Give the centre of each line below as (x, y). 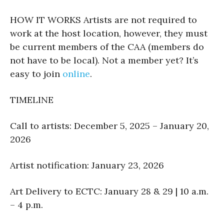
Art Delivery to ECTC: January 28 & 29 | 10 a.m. (109, 191)
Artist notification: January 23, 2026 (87, 165)
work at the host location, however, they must (109, 33)
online (76, 73)
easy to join (36, 73)
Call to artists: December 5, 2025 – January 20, (109, 125)
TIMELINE (32, 99)
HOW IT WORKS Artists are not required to (103, 19)
